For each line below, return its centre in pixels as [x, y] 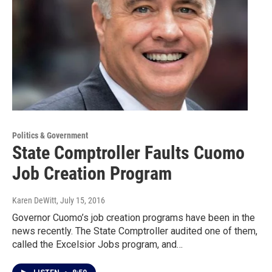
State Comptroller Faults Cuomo [128, 153]
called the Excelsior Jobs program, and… [97, 245]
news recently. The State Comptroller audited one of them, [135, 231]
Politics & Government [50, 136]
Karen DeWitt [34, 201]
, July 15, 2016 [81, 201]
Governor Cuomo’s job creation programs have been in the [134, 218]
